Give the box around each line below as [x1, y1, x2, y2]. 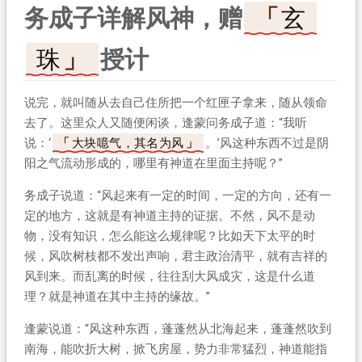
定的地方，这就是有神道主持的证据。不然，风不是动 [23, 208, 315, 223]
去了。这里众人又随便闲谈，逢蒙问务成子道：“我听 [23, 115, 307, 130]
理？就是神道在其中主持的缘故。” [23, 288, 210, 304]
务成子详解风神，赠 [23, 3, 242, 32]
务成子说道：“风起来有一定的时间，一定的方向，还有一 [23, 187, 331, 203]
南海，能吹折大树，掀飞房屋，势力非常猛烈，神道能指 [23, 341, 327, 356]
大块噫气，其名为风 [71, 135, 184, 150]
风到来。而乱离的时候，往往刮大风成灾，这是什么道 [23, 268, 315, 284]
